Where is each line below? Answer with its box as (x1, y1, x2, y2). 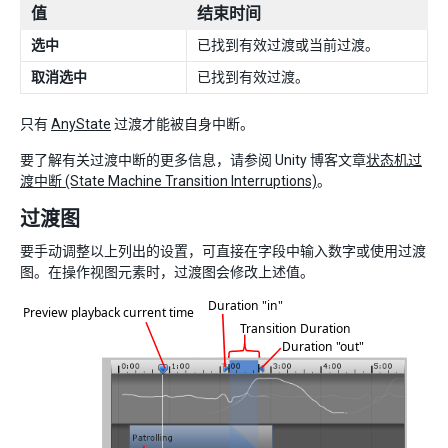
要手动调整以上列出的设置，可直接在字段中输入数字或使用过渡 (20, 242, 426, 259)
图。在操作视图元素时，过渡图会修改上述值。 (20, 263, 314, 280)
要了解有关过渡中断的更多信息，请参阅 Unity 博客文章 (20, 151, 366, 168)
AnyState (51, 115, 111, 132)
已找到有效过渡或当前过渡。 (197, 36, 379, 53)
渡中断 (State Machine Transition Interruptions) (20, 172, 317, 189)
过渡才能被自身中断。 (111, 115, 254, 132)
